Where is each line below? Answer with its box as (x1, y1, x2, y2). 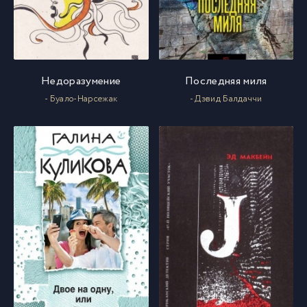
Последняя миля (185, 73, 267, 90)
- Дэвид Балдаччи (189, 93, 262, 106)
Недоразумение (41, 73, 121, 90)
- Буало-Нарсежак (45, 93, 118, 106)
